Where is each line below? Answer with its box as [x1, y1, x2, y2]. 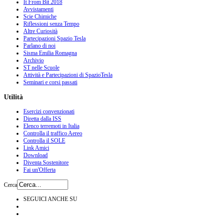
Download [23, 152, 48, 159]
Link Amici [23, 145, 49, 152]
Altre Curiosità [23, 28, 57, 35]
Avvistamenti [23, 6, 54, 13]
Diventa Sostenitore [23, 159, 69, 166]
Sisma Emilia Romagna [23, 50, 77, 57]
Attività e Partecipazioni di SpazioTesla [23, 72, 112, 79]
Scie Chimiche [23, 13, 56, 20]
